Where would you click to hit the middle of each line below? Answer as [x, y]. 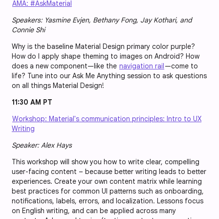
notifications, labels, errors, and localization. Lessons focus [108, 201]
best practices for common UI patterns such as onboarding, [108, 191]
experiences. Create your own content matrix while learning [107, 182]
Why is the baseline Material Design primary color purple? [103, 47]
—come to [181, 66]
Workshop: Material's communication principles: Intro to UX [107, 119]
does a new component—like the [65, 66]
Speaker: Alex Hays [42, 145]
